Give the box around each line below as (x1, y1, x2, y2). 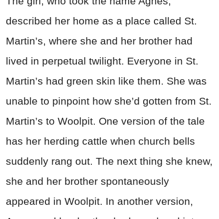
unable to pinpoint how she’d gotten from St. (6, 95, 212, 107)
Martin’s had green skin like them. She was (6, 75, 207, 87)
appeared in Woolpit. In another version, (6, 195, 193, 207)
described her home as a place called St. (6, 15, 197, 26)
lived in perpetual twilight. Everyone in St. (6, 55, 198, 66)
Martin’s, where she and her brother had (6, 35, 193, 46)
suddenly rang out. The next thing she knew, (6, 155, 213, 167)
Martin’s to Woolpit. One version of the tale (6, 115, 205, 127)
